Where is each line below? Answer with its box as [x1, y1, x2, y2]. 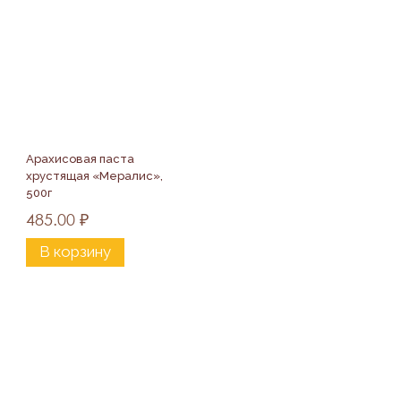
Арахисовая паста [26, 151, 137, 166]
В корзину [39, 243, 111, 261]
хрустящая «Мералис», [26, 168, 166, 183]
